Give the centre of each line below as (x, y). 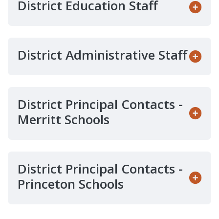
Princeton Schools (71, 184)
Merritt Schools (64, 119)
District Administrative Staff (102, 55)
